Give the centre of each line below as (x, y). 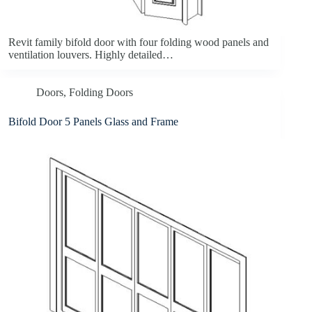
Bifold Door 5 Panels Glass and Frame (93, 122)
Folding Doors (101, 93)
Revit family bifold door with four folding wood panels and (139, 42)
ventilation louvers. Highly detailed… (91, 55)
